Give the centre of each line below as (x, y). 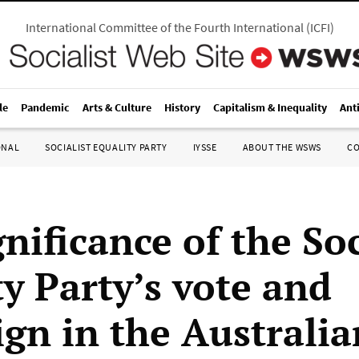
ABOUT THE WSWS (282, 147)
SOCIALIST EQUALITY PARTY (106, 147)
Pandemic (45, 107)
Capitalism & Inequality (270, 107)
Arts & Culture (117, 107)
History (182, 107)
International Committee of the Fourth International (164, 27)
